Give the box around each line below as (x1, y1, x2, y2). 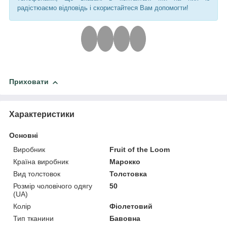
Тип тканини (13, 214, 54, 223)
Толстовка (109, 170, 147, 178)
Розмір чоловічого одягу (13, 182, 92, 191)
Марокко (109, 158, 141, 166)
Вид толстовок (13, 170, 60, 178)
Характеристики (9, 110, 74, 119)
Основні (9, 131, 38, 140)
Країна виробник (13, 158, 68, 166)
